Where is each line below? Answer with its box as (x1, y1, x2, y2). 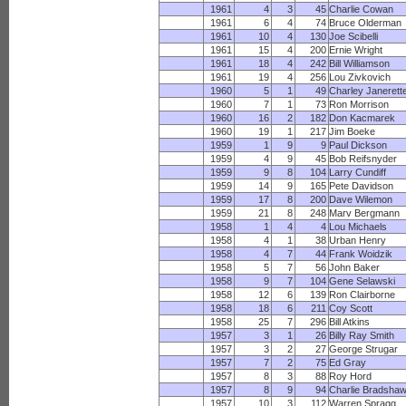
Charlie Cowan (329, 4, 394, 14)
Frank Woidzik (329, 248, 393, 259)
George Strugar (329, 343, 399, 354)
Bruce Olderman (329, 17, 402, 28)
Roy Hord (329, 371, 372, 382)
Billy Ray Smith (329, 330, 395, 341)
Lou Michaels (329, 221, 388, 232)
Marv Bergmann (329, 208, 401, 218)
